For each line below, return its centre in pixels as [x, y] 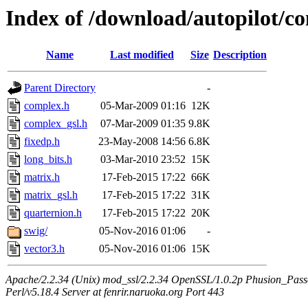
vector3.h [44, 249]
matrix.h [42, 177]
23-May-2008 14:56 [142, 142]
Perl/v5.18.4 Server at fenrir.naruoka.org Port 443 [115, 292]
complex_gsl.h [56, 124]
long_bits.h [48, 159]
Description [240, 55]
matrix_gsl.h [51, 195]
